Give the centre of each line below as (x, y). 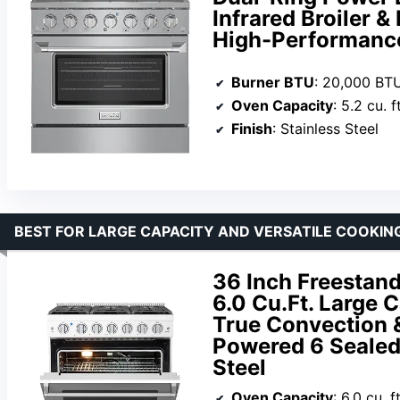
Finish (252, 128)
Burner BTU (273, 82)
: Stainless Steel (325, 128)
